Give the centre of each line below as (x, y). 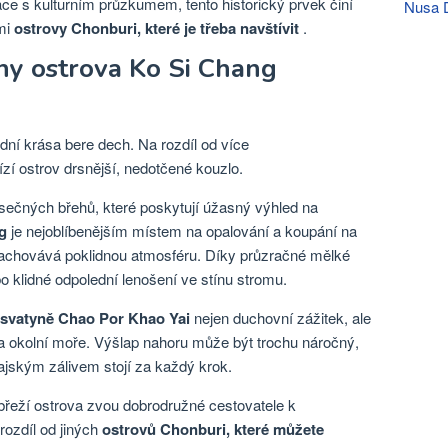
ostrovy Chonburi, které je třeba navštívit (156, 28)
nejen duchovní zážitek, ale (280, 317)
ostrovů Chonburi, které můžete (213, 429)
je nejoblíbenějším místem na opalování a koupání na (182, 230)
